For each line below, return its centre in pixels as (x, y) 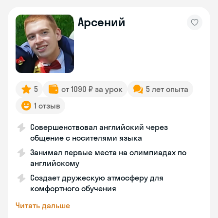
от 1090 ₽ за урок (92, 89)
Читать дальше (43, 205)
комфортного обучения (73, 188)
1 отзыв (47, 106)
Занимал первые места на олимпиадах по (108, 152)
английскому (55, 163)
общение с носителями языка (86, 138)
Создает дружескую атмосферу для (97, 178)
